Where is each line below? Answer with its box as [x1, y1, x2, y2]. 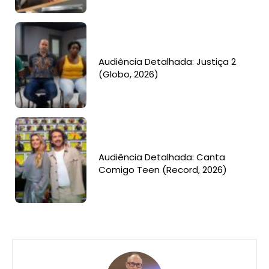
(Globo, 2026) [98, 68, 159, 81]
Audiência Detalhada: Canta [98, 150, 226, 163]
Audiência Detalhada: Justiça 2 [98, 55, 237, 68]
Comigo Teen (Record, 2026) [98, 163, 228, 176]
